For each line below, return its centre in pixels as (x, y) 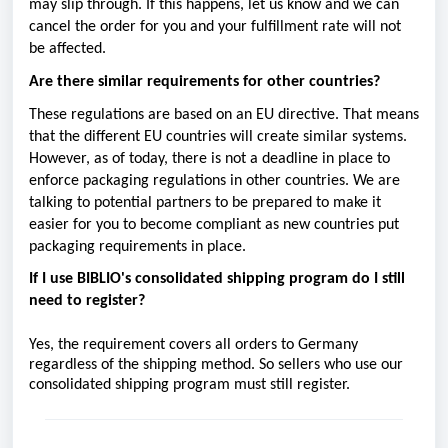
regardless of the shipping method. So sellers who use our (216, 365)
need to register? (87, 301)
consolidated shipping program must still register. (191, 385)
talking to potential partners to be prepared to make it (205, 202)
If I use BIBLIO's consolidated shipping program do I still (217, 279)
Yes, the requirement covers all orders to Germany (193, 345)
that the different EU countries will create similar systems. (218, 136)
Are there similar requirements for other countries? (204, 81)
